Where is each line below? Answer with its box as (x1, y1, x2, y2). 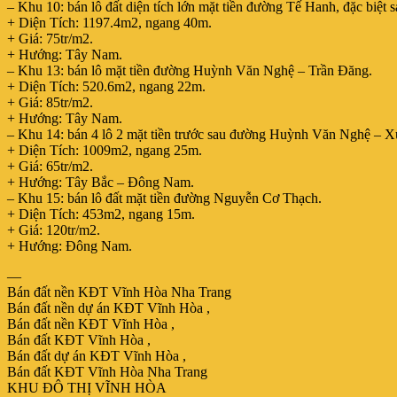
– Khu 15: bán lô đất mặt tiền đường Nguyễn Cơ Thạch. (7, 190, 322, 206)
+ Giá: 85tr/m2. (7, 94, 93, 110)
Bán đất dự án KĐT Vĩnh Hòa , (7, 347, 186, 363)
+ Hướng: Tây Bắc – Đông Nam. (7, 174, 194, 190)
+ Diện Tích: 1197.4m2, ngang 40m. (7, 14, 212, 30)
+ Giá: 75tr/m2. (7, 30, 93, 46)
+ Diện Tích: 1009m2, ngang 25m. (7, 142, 202, 158)
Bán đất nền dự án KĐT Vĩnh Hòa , (7, 300, 210, 315)
